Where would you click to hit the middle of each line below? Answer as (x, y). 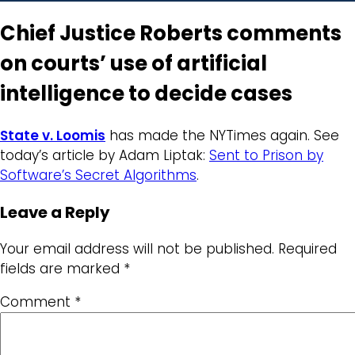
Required (307, 249)
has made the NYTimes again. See (222, 135)
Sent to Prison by (266, 155)
